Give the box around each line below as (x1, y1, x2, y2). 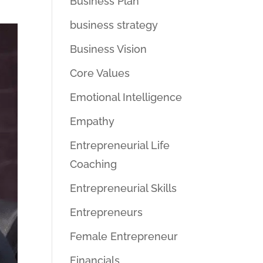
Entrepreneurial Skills (70, 182, 177, 194)
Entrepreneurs (70, 206, 143, 218)
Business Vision (70, 43, 147, 55)
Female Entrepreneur (70, 230, 178, 242)
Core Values (70, 67, 130, 79)
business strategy (70, 19, 159, 31)
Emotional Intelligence (70, 91, 183, 103)
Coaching (70, 158, 117, 170)
